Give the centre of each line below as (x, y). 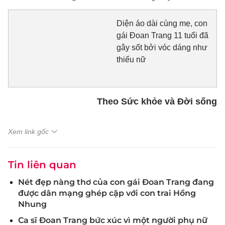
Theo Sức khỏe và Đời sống (157, 101)
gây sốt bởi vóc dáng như (162, 47)
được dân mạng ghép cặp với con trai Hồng (107, 193)
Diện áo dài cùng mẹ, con (162, 23)
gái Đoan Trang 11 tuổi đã (162, 35)
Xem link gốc (28, 131)
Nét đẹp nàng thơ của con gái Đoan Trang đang (116, 182)
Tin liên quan (42, 164)
